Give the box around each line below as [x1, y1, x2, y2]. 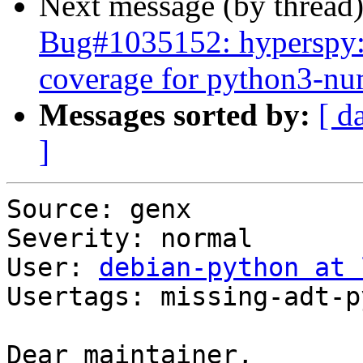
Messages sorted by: [39, 97, 310, 133]
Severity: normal [6, 224, 253, 254]
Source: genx [6, 194, 191, 224]
